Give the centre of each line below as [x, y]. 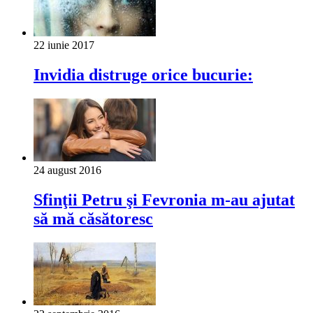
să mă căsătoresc [93, 219]
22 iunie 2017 [64, 45]
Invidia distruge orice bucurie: [143, 75]
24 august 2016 [67, 170]
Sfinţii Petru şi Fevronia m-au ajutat [164, 200]
